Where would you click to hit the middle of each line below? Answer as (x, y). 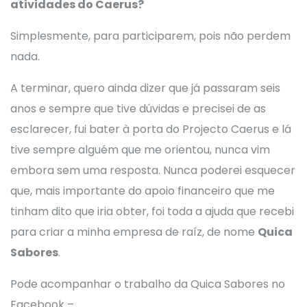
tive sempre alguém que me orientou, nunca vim (140, 150)
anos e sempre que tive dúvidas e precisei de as (138, 109)
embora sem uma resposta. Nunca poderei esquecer (153, 170)
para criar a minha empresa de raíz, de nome (134, 232)
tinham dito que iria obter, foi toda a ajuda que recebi (152, 211)
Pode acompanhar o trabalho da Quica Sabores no (148, 284)
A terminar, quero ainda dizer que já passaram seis (145, 88)
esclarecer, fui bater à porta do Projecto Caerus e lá (151, 129)
